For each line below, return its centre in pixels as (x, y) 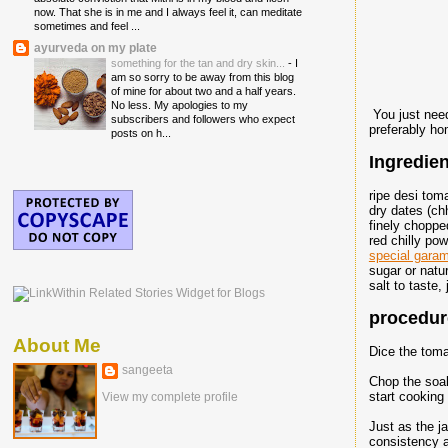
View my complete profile (170, 396)
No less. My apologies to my (179, 104)
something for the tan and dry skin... (199, 62)
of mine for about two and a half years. (203, 90)
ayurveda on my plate (95, 47)
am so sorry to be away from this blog (202, 76)
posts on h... (141, 132)
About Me (57, 346)
